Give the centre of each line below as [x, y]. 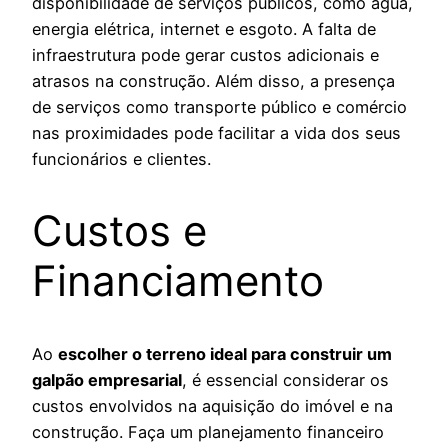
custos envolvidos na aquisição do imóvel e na [212, 406]
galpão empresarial [107, 380]
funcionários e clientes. [121, 158]
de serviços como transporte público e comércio [219, 106]
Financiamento [178, 281]
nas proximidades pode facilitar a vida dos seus [216, 132]
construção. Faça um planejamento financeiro [208, 432]
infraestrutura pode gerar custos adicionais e [205, 54]
